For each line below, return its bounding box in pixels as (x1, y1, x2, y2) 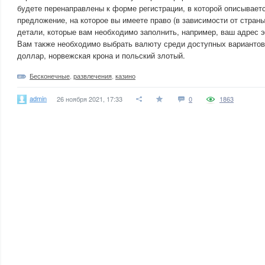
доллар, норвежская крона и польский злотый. (17, 50, 185, 61)
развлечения (73, 71, 112, 80)
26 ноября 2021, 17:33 (57, 94, 122, 104)
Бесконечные (30, 71, 70, 80)
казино (115, 71, 135, 80)
